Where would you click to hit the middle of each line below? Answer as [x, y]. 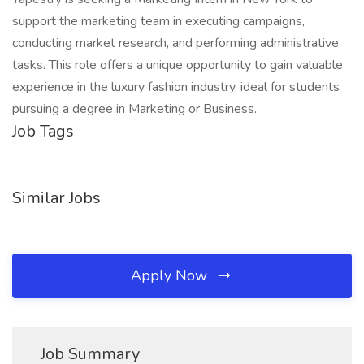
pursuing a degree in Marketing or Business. [134, 109]
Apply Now [171, 275]
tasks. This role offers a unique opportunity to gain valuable [178, 65]
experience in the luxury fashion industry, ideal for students [176, 87]
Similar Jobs [56, 198]
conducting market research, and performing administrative [175, 43]
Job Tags [43, 131]
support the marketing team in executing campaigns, [158, 21]
